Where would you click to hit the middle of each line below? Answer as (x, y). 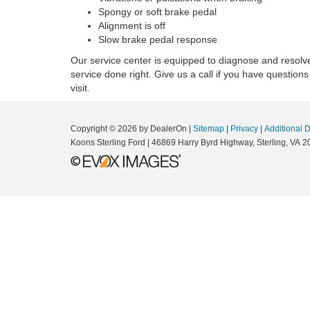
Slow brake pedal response (158, 39)
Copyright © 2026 (105, 129)
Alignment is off (132, 26)
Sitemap (209, 129)
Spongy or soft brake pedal (157, 12)
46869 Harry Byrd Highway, (202, 143)
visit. (80, 88)
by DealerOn (163, 129)
